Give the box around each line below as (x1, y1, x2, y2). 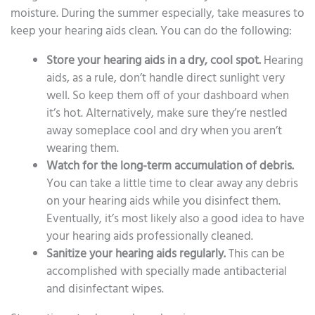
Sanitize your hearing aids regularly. (46, 244, 226, 264)
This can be (226, 244, 285, 264)
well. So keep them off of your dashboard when (46, 86, 289, 105)
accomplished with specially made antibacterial (46, 262, 287, 281)
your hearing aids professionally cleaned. (46, 226, 253, 246)
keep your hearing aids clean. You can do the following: (11, 21, 292, 41)
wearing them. (46, 139, 119, 158)
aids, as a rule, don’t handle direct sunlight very (46, 68, 285, 88)
